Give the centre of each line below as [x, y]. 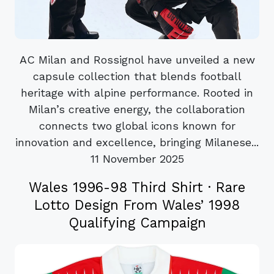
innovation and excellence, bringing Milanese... [137, 142]
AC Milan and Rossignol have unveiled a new [137, 59]
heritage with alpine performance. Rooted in [137, 92]
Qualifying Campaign [137, 223]
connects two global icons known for [137, 125]
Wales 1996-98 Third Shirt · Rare [137, 187]
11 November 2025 [137, 158]
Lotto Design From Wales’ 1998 [137, 205]
